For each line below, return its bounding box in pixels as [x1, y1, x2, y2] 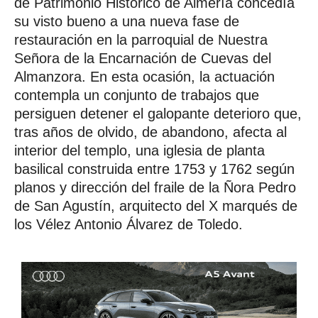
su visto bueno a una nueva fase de [14, 13, 239, 29]
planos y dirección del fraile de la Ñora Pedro [14, 179, 296, 195]
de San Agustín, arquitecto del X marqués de [14, 197, 297, 214]
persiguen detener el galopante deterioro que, [14, 105, 302, 121]
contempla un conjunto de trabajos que [14, 87, 259, 103]
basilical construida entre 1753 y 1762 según [14, 160, 295, 177]
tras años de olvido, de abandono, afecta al [14, 124, 287, 140]
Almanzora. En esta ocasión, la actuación [14, 68, 275, 84]
